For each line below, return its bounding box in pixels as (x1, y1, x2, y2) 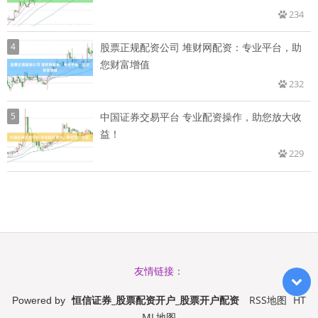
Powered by (12, 295, 68, 307)
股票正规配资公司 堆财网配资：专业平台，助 (100, 40, 302, 55)
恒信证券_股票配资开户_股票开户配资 (72, 293, 239, 307)
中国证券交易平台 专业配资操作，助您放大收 (100, 110, 302, 124)
